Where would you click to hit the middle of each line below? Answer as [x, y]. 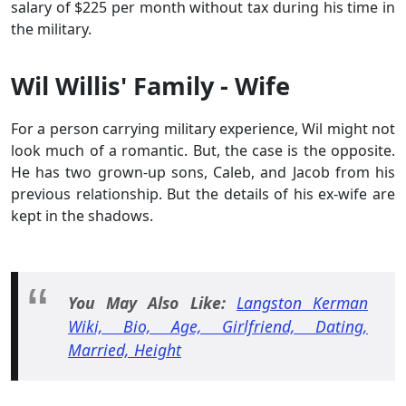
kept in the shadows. [82, 215]
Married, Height [125, 350]
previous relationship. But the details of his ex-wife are [203, 193]
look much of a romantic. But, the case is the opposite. [203, 150]
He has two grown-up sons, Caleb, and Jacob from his [203, 172]
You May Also [129, 303]
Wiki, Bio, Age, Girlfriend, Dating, [218, 327]
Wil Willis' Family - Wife [154, 85]
